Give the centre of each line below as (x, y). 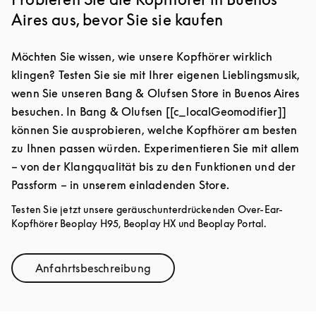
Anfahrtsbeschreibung (93, 268)
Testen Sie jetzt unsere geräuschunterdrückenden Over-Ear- (147, 209)
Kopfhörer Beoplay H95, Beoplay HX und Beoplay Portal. (139, 223)
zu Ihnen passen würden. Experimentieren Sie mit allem (156, 148)
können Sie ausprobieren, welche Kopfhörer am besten (154, 130)
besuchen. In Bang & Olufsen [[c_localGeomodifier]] (149, 111)
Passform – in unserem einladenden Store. (121, 185)
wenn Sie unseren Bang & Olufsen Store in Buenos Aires (156, 93)
